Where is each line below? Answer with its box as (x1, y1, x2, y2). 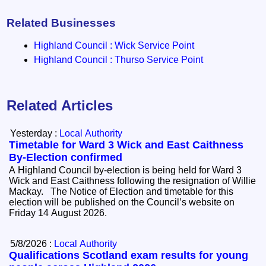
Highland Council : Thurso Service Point (34, 55, 204, 65)
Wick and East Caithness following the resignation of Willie (9, 176, 256, 186)
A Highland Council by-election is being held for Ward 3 (9, 165, 242, 176)
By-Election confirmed (9, 151, 123, 164)
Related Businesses (7, 16, 116, 29)
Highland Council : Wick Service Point (34, 40, 195, 51)
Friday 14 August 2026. (9, 208, 112, 218)
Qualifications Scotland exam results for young (9, 249, 249, 262)
